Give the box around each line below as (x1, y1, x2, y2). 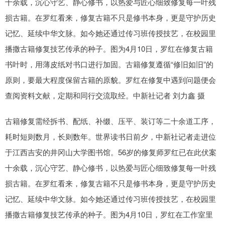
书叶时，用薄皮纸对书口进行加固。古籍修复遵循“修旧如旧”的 (5, 59, 213, 69)
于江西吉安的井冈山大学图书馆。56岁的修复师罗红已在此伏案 (5, 147, 216, 157)
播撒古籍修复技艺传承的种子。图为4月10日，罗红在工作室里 (5, 209, 213, 219)
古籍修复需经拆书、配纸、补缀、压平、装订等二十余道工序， (5, 116, 216, 126)
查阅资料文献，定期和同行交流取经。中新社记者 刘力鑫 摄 (5, 90, 205, 100)
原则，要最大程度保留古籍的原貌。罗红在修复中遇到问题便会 (5, 74, 216, 85)
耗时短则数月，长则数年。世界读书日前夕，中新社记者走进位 (5, 131, 216, 142)
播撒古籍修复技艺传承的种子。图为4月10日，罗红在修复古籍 (5, 43, 213, 54)
